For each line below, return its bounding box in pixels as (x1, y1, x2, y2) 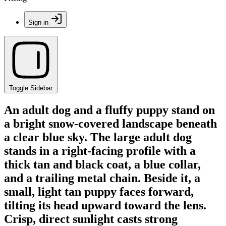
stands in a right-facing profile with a (4, 144, 196, 157)
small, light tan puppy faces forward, (4, 185, 194, 198)
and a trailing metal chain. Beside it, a (4, 171, 200, 185)
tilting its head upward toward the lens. (4, 198, 206, 212)
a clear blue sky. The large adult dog (4, 130, 192, 144)
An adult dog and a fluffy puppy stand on (4, 103, 215, 117)
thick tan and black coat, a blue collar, (4, 157, 201, 171)
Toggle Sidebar (9, 84, 52, 92)
